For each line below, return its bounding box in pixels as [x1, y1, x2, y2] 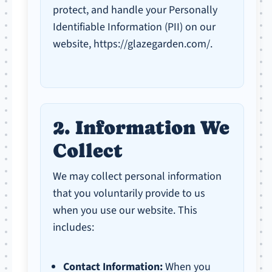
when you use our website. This [53, 203, 198, 218]
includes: [53, 220, 95, 235]
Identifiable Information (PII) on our [53, 19, 216, 35]
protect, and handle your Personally [53, 2, 218, 18]
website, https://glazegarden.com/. [53, 36, 213, 52]
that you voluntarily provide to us [53, 186, 206, 201]
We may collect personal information [53, 169, 222, 184]
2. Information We [53, 117, 230, 138]
